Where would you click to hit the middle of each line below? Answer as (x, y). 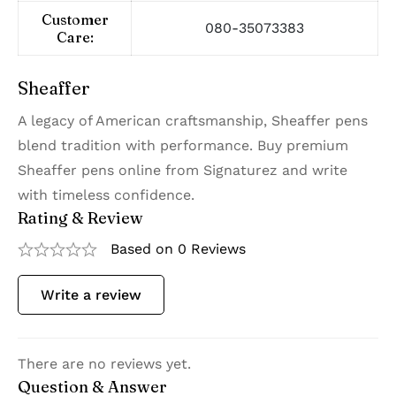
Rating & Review (80, 218)
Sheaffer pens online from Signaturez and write (183, 171)
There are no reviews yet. (104, 364)
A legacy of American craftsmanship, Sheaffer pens (193, 121)
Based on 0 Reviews (178, 249)
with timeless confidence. (106, 195)
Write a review (91, 295)
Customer (75, 20)
